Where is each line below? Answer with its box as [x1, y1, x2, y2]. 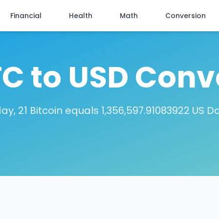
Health [69, 11, 92, 21]
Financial [10, 11, 42, 21]
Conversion [165, 11, 206, 21]
